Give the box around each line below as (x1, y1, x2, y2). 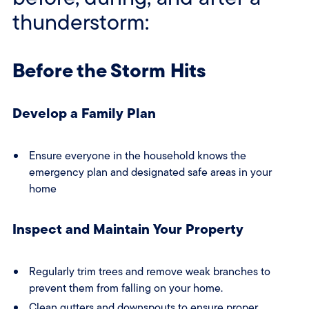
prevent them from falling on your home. (28, 280, 223, 297)
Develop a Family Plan (12, 102, 156, 124)
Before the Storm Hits (12, 55, 206, 86)
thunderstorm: (12, 6, 149, 39)
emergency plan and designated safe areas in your (28, 164, 272, 181)
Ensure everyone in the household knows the (28, 148, 246, 164)
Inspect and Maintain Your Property (12, 218, 243, 240)
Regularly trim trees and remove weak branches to (28, 263, 270, 280)
